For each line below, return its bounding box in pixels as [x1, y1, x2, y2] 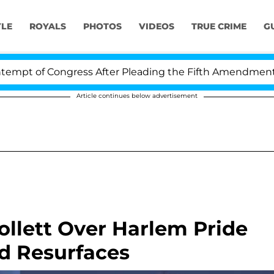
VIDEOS [138, 21, 174, 32]
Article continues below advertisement [76, 92, 198, 100]
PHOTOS [83, 21, 122, 32]
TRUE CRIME [191, 21, 246, 32]
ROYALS [29, 21, 66, 32]
